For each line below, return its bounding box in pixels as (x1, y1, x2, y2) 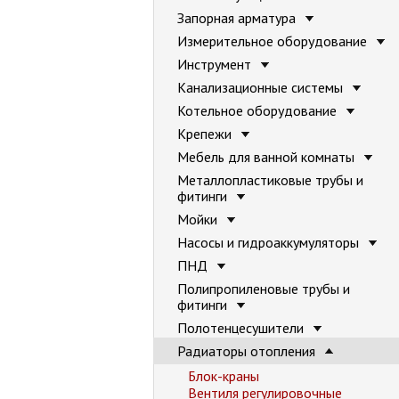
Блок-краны (188, 367, 259, 385)
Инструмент (177, 55, 255, 73)
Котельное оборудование (177, 102, 340, 119)
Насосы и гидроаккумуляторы (177, 233, 362, 251)
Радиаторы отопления (177, 342, 319, 360)
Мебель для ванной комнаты (177, 148, 358, 166)
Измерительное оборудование (177, 32, 370, 50)
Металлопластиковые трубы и (177, 171, 363, 189)
